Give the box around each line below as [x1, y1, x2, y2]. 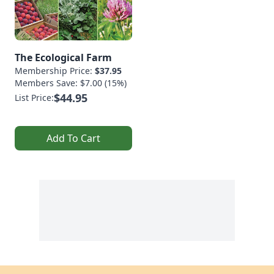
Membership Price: [15, 64, 95, 76]
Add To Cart [46, 131, 100, 145]
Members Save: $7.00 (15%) [15, 76, 127, 89]
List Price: [15, 91, 54, 103]
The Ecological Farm [15, 50, 112, 64]
